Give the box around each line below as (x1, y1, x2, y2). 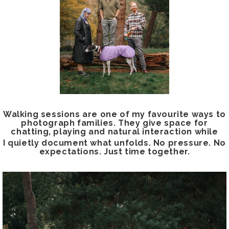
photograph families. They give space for (21, 118, 208, 128)
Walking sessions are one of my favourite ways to (3, 109, 226, 119)
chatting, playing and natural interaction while (11, 126, 218, 136)
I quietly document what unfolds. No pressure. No (3, 138, 226, 148)
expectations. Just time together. (39, 146, 190, 156)
